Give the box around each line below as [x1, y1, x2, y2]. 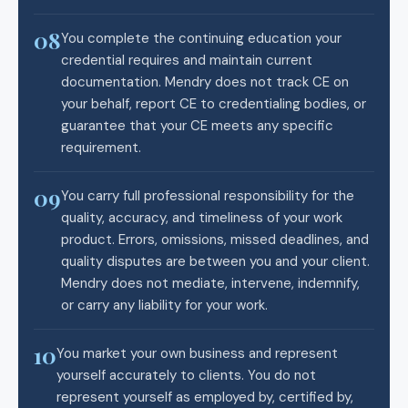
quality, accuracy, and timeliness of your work [61, 208, 342, 227]
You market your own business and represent [56, 343, 338, 362]
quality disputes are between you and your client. [61, 251, 370, 270]
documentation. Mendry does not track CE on [61, 72, 349, 91]
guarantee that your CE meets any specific [61, 116, 333, 135]
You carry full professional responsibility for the [61, 186, 354, 205]
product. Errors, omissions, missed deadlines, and [61, 229, 369, 249]
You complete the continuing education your [61, 28, 342, 47]
